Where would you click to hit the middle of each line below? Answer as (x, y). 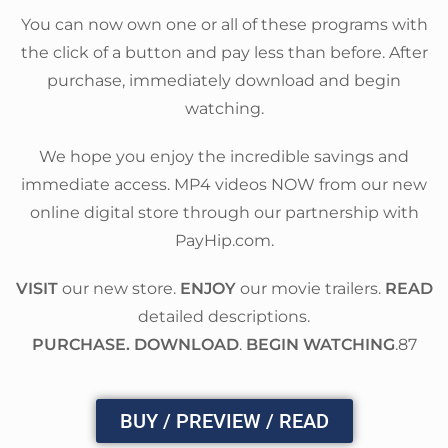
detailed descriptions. (224, 316)
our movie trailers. (310, 288)
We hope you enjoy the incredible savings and (224, 156)
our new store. (120, 288)
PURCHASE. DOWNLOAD (135, 344)
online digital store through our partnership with (224, 212)
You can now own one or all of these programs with (224, 24)
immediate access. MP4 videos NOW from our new (224, 184)
